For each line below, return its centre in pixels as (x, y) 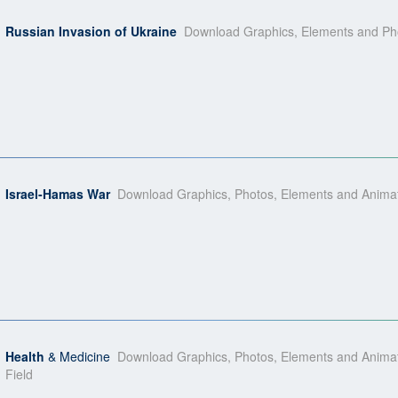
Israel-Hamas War (58, 194)
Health (27, 356)
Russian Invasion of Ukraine (91, 31)
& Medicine (79, 356)
